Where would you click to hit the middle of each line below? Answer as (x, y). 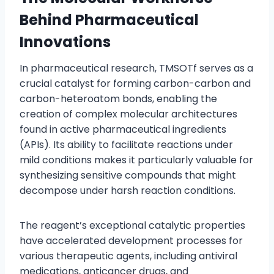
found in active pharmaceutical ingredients (123, 130)
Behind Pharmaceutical (109, 20)
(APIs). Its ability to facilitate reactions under (126, 145)
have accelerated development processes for (131, 241)
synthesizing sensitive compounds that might (128, 176)
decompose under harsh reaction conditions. (128, 191)
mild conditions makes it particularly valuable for (136, 160)
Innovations (65, 42)
